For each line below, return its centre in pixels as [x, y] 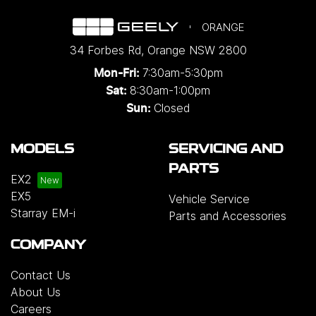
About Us [36, 292]
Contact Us [41, 275]
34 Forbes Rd [105, 50]
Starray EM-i [43, 213]
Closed [172, 108]
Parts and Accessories [227, 215]
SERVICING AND [226, 150]
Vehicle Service [209, 199]
